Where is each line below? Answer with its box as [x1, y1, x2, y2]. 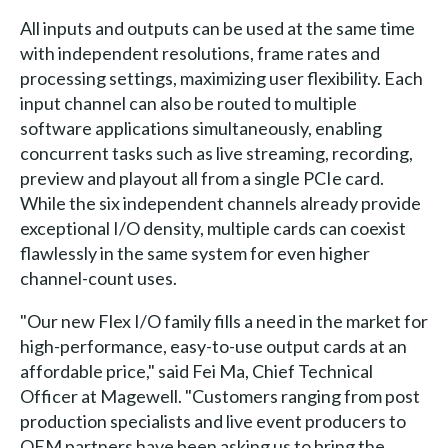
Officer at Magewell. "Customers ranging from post [19, 384, 420, 407]
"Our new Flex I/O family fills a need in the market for [19, 309, 428, 332]
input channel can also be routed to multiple [19, 91, 357, 114]
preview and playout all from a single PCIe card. [19, 166, 384, 189]
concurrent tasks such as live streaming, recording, [19, 141, 413, 164]
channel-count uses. [19, 266, 177, 289]
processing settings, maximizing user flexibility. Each [19, 66, 423, 89]
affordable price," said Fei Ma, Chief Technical [19, 359, 373, 382]
